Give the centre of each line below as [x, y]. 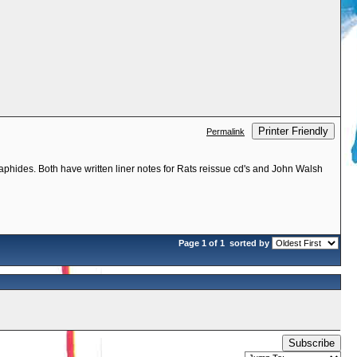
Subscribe [312, 343]
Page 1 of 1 [203, 243]
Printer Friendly [293, 131]
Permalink [226, 131]
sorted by [249, 243]
